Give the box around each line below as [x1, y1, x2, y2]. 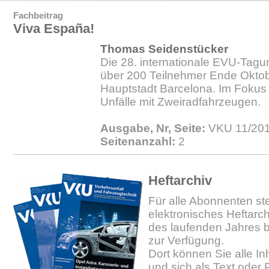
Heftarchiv [148, 173, 212, 188]
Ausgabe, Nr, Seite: [100, 122, 205, 134]
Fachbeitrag [13, 10, 63, 20]
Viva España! [13, 21, 94, 36]
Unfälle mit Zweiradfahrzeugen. [100, 95, 261, 108]
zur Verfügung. [148, 234, 224, 247]
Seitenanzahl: [100, 135, 175, 148]
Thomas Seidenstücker [100, 43, 228, 55]
